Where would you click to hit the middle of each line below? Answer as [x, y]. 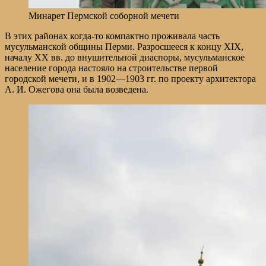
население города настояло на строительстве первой [111, 68]
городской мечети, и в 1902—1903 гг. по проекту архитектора [130, 78]
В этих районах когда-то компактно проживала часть [112, 36]
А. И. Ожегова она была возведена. [77, 89]
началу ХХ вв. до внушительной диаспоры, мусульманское [125, 57]
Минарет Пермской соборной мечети [104, 15]
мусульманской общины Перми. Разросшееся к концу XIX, [124, 46]
